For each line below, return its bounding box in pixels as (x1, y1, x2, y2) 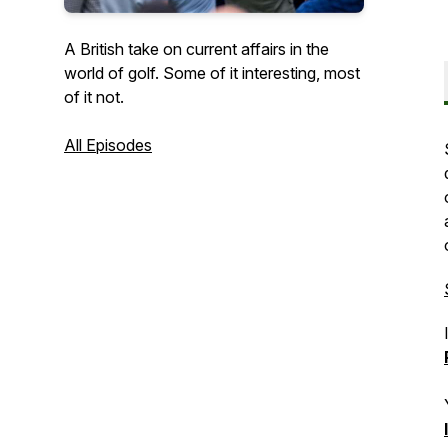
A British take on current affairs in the (64, 39, 329, 59)
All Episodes (64, 135, 152, 155)
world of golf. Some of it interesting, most (64, 63, 360, 83)
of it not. (64, 87, 124, 107)
